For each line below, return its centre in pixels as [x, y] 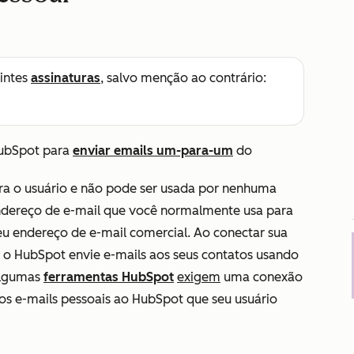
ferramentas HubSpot [109, 277]
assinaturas [66, 78]
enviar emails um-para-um [153, 151]
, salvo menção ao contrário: [183, 78]
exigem [199, 277]
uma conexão [262, 277]
